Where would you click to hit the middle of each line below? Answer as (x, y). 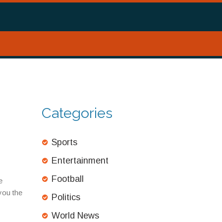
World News (75, 216)
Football (67, 179)
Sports (64, 142)
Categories (77, 113)
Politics (66, 197)
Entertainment (80, 161)
